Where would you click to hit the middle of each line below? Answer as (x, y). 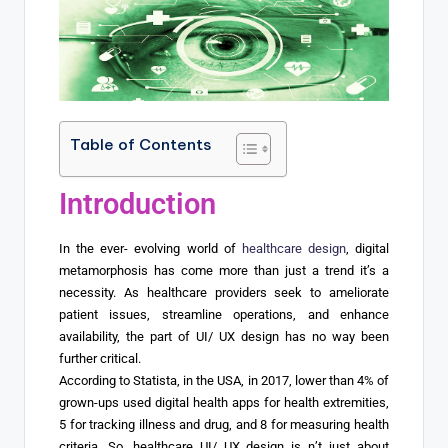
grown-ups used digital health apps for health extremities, (224, 403)
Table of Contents (140, 144)
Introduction (137, 204)
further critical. (100, 359)
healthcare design (293, 249)
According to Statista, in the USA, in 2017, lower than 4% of (224, 381)
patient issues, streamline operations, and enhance (224, 315)
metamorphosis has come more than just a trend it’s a (224, 271)
